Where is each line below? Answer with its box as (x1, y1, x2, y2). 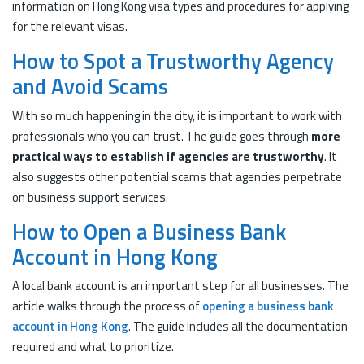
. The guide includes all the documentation (128, 317, 348, 336)
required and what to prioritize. (12, 337, 174, 356)
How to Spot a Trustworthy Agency (12, 45, 334, 77)
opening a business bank (202, 297, 334, 315)
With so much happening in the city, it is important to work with (12, 106, 342, 125)
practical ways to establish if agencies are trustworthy (12, 146, 324, 166)
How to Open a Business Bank (12, 214, 286, 248)
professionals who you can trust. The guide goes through (12, 126, 311, 145)
